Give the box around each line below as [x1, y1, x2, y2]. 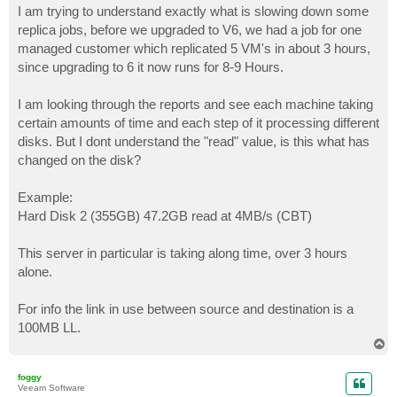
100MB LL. [18, 320, 81, 336]
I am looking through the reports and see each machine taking [18, 97, 373, 113]
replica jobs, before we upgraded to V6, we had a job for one [18, 22, 362, 38]
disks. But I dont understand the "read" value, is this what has [18, 134, 370, 150]
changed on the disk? [18, 152, 141, 168]
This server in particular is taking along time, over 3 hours [18, 245, 347, 261]
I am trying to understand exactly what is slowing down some [18, 4, 369, 19]
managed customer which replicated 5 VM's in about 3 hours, [18, 41, 370, 57]
